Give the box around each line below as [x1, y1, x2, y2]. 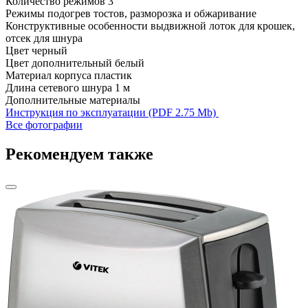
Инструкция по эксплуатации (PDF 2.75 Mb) [5, 107, 219, 119]
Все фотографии [5, 119, 82, 131]
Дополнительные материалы [5, 94, 140, 107]
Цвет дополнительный [5, 57, 112, 69]
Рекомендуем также [5, 145, 153, 164]
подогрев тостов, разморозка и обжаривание [47, 8, 256, 20]
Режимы [5, 8, 45, 20]
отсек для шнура [5, 32, 82, 45]
